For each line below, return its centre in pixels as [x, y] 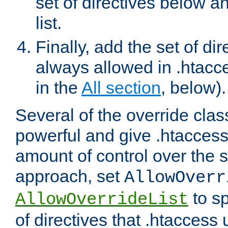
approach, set [70, 176]
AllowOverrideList [102, 200]
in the [59, 88]
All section [121, 88]
